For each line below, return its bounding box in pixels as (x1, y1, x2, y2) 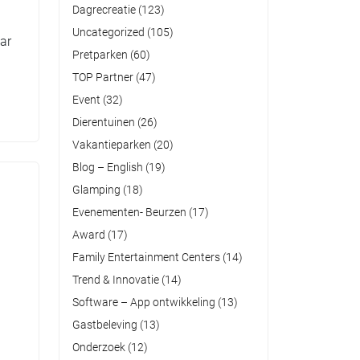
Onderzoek (72, 341, 125, 354)
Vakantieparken (72, 138, 151, 151)
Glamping (72, 183, 121, 196)
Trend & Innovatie (72, 273, 159, 286)
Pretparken (72, 48, 128, 61)
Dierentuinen (72, 116, 135, 129)
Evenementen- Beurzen (72, 206, 186, 219)
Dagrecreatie (72, 3, 136, 16)
